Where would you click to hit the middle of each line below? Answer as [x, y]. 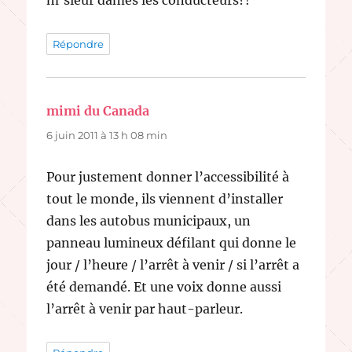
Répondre [79, 44]
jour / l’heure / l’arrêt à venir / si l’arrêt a [173, 264]
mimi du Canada [98, 110]
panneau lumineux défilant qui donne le [172, 242]
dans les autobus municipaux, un [149, 220]
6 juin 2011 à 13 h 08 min [107, 135]
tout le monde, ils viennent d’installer [165, 198]
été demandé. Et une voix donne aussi [164, 286]
